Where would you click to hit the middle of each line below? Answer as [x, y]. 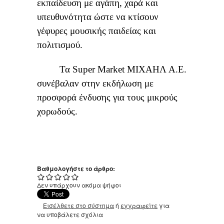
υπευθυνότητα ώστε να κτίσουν [98, 17]
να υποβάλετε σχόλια [70, 214]
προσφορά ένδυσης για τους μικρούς [107, 97]
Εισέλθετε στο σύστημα [79, 205]
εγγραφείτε [139, 205]
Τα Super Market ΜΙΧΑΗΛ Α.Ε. [112, 69]
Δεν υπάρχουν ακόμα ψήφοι [79, 185]
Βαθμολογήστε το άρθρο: [77, 169]
